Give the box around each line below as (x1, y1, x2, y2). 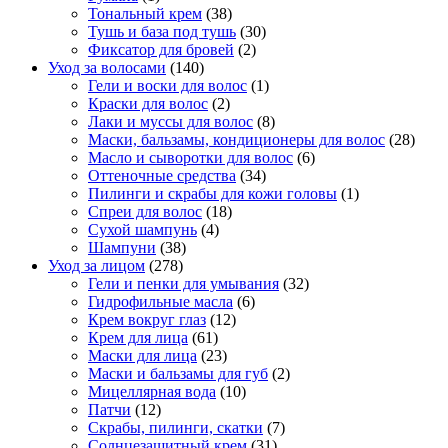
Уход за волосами (48, 59, 166, 77)
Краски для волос (88, 95, 208, 113)
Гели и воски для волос (88, 77, 247, 95)
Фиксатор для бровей (88, 41, 234, 59)
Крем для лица (88, 329, 188, 347)
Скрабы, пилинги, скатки (88, 419, 263, 437)
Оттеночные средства (88, 167, 236, 185)
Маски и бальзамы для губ (88, 365, 268, 383)
